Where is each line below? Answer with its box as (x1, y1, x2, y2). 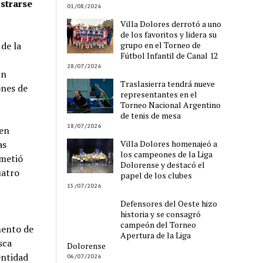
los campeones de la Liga (120, 148, 213, 160)
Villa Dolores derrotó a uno (120, 18, 222, 29)
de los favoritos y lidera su (120, 28, 217, 40)
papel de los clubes (120, 169, 193, 181)
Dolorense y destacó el (120, 159, 205, 170)
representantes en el (120, 88, 198, 100)
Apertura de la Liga (120, 229, 191, 241)
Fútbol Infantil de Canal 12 (120, 49, 218, 61)
